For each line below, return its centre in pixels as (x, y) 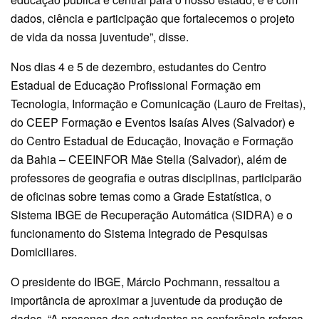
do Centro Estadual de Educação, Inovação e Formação (152, 140)
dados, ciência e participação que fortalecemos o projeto (153, 18)
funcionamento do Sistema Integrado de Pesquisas (139, 233)
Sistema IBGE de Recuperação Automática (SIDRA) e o (152, 214)
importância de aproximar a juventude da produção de (147, 300)
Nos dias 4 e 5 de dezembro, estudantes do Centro (138, 66)
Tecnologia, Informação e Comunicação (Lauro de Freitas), (158, 103)
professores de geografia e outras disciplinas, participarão (156, 177)
